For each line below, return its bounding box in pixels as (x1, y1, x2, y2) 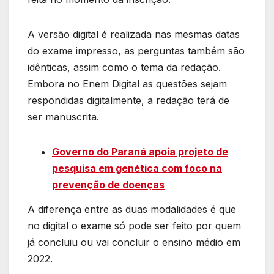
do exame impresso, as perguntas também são (28, 44, 245, 57)
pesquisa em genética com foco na (52, 161, 222, 174)
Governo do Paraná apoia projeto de (52, 145, 228, 158)
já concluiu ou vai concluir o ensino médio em (28, 235, 240, 248)
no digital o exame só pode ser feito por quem (28, 219, 241, 232)
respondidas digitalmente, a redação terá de (28, 94, 229, 106)
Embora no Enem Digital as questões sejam (28, 77, 227, 90)
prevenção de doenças (52, 178, 165, 191)
